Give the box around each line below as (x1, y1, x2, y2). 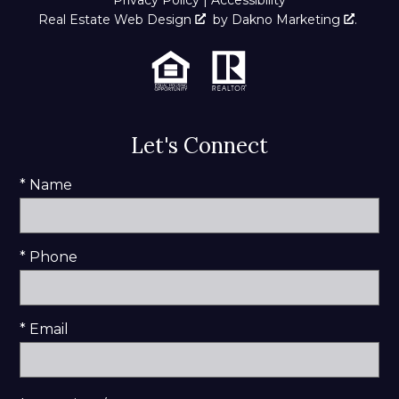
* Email (20, 320, 69, 338)
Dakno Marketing (232, 11, 344, 28)
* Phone (20, 248, 77, 265)
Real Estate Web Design (38, 11, 195, 28)
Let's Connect (131, 131, 268, 159)
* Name (20, 175, 72, 193)
